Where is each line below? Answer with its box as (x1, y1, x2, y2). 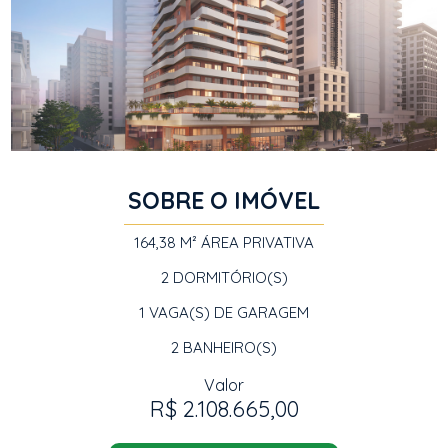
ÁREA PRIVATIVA (197, 233, 314, 252)
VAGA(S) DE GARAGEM (145, 303, 309, 322)
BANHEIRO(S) (179, 338, 277, 357)
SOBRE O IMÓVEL (128, 186, 320, 215)
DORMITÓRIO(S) (168, 268, 288, 287)
